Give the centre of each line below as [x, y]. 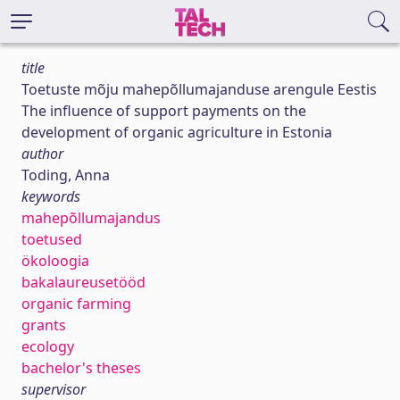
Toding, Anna [66, 175]
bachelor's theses [81, 368]
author [42, 154]
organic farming [76, 304]
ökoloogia [55, 261]
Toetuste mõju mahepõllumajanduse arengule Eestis [199, 89]
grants [44, 325]
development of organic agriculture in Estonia [177, 132]
